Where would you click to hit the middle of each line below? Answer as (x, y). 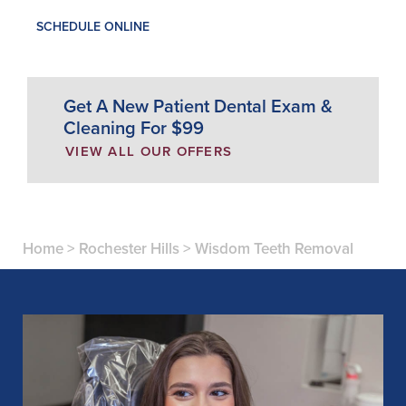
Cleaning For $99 (134, 128)
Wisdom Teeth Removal (274, 249)
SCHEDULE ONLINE (93, 27)
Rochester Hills (129, 249)
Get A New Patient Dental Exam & (198, 106)
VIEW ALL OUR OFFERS (149, 152)
